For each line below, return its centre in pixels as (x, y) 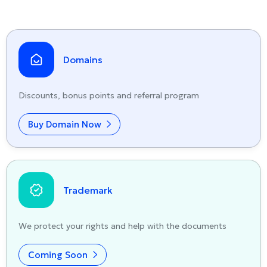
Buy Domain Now (66, 124)
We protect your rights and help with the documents (122, 226)
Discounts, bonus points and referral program (109, 95)
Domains (83, 60)
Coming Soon (59, 255)
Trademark (88, 190)
